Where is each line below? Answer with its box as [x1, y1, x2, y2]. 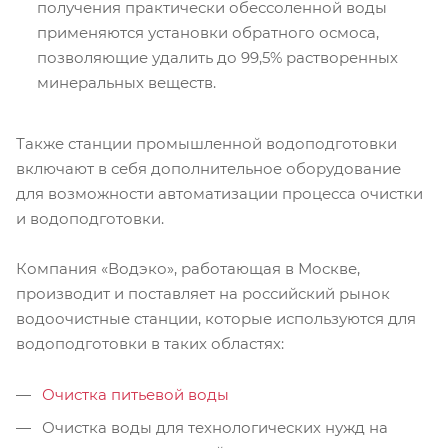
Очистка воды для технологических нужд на [38, 417, 388, 437]
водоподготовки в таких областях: [16, 333, 284, 353]
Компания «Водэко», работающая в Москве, [16, 258, 360, 278]
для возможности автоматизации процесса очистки [16, 183, 423, 203]
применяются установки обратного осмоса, [37, 22, 379, 42]
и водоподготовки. [16, 208, 164, 228]
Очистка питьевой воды [42, 384, 229, 404]
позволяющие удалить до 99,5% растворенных [37, 47, 398, 67]
